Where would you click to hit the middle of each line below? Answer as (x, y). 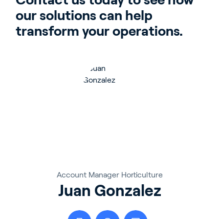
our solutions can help (84, 15)
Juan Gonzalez (109, 190)
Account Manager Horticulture (109, 175)
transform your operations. (99, 31)
